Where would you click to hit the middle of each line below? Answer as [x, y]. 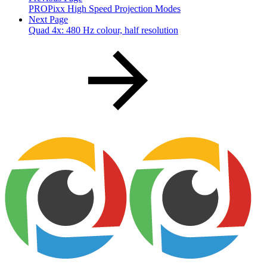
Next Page [48, 19]
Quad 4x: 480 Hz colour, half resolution [103, 30]
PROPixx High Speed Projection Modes [105, 8]
